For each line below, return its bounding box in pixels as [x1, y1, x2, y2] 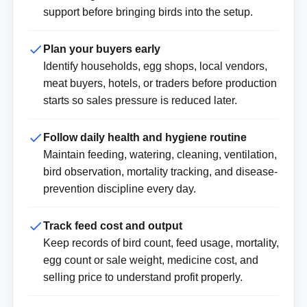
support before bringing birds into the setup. [42, 6, 253, 19]
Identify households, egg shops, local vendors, [42, 60, 267, 73]
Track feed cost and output [42, 220, 182, 232]
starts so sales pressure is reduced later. [42, 95, 237, 107]
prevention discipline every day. [42, 183, 196, 195]
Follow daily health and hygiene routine [42, 132, 247, 144]
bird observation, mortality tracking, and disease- [42, 166, 278, 178]
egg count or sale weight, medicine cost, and [42, 254, 258, 267]
